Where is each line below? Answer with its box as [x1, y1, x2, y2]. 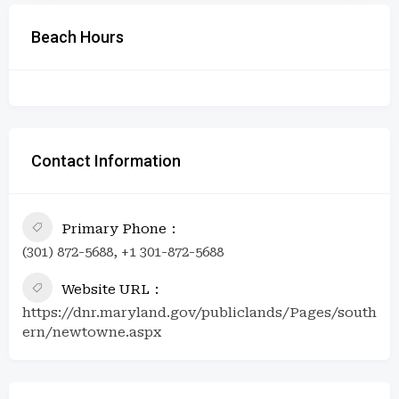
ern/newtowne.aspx [22, 323, 161, 340]
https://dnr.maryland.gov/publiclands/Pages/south [22, 304, 377, 321]
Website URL [61, 281, 150, 297]
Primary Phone [61, 220, 167, 237]
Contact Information [31, 151, 181, 170]
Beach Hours [31, 27, 124, 46]
